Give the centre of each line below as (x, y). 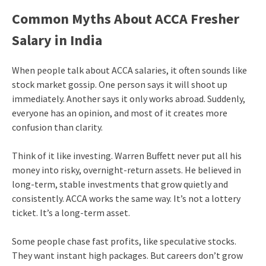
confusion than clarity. (57, 127)
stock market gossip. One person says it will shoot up (119, 84)
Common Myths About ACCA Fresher (125, 18)
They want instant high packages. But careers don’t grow (127, 255)
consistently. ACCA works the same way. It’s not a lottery (126, 198)
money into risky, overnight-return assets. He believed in (126, 170)
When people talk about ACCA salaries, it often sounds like (129, 70)
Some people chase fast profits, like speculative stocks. (124, 241)
